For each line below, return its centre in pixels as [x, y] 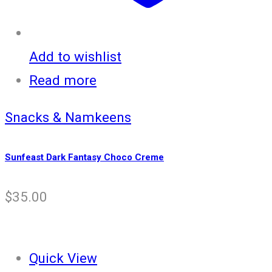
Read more [63, 80]
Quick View [63, 258]
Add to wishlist [75, 56]
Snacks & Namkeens [68, 117]
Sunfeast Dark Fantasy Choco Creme [84, 158]
